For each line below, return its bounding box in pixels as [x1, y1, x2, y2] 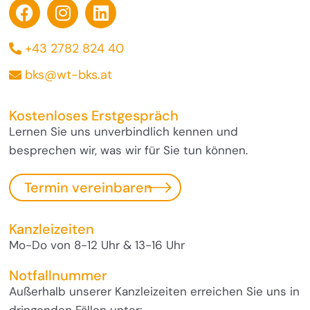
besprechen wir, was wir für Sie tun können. [9, 142, 248, 158]
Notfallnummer [9, 266, 108, 284]
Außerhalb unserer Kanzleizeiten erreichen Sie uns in [9, 283, 300, 299]
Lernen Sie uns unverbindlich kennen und [9, 123, 239, 139]
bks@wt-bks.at [25, 66, 113, 83]
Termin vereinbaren [24, 178, 153, 197]
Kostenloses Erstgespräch [9, 106, 179, 125]
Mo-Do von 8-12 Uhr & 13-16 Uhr [9, 237, 185, 253]
